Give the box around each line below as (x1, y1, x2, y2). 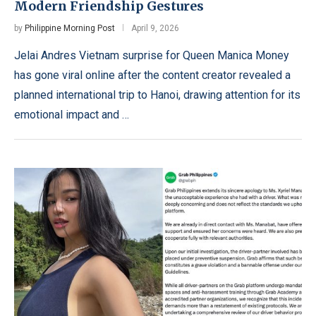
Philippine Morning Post (25, 23, 115, 33)
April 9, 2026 (131, 23, 179, 33)
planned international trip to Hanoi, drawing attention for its (14, 87, 300, 102)
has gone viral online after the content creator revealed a (14, 68, 291, 82)
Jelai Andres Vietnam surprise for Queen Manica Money (14, 48, 289, 62)
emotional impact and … (14, 107, 129, 121)
